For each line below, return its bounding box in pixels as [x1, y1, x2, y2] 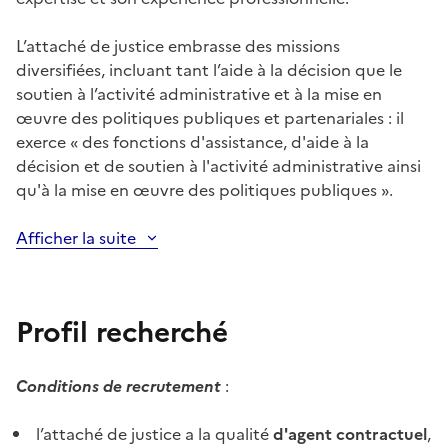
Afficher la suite [16, 226, 136, 251]
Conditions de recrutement [16, 374, 221, 399]
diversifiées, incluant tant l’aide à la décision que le [16, 58, 402, 83]
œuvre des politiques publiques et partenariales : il [16, 106, 404, 131]
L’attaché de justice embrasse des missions [16, 34, 340, 59]
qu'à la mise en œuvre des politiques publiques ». [16, 178, 393, 203]
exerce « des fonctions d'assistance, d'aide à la [16, 130, 369, 155]
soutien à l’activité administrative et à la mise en [16, 82, 382, 107]
